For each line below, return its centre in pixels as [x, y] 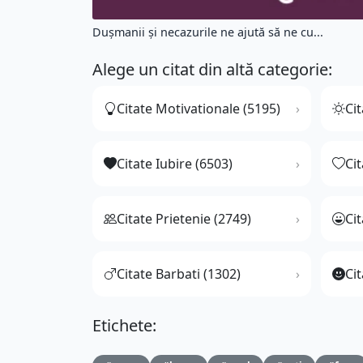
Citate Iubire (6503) [175, 164]
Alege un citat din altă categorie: [212, 70]
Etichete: [124, 326]
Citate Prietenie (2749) [184, 219]
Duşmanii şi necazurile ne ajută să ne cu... [208, 32]
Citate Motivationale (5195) [199, 109]
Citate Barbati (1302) [179, 274]
